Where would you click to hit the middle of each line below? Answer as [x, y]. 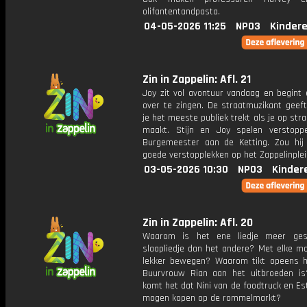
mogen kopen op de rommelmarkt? [212, 298]
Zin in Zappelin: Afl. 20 [198, 223]
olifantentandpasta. [181, 12]
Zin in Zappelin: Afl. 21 [197, 79]
